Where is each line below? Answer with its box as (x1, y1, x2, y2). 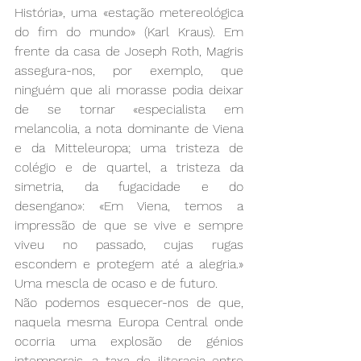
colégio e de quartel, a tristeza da (15, 159, 243, 175)
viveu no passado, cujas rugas (15, 236, 243, 252)
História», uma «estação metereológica (15, 4, 243, 20)
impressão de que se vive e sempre (15, 217, 243, 233)
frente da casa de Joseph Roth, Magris (15, 43, 243, 59)
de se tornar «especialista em (15, 101, 243, 117)
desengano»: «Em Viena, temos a (15, 197, 243, 214)
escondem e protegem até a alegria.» (15, 255, 243, 272)
